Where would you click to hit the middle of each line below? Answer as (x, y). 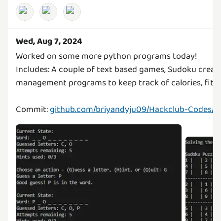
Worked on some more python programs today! (107, 56)
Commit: (33, 110)
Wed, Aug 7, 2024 (49, 42)
